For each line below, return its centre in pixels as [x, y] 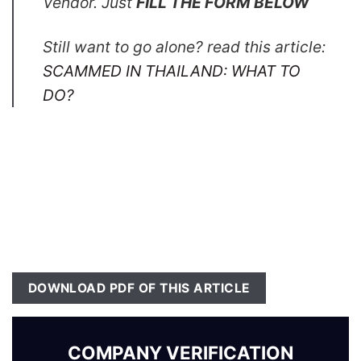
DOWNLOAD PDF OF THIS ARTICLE [139, 288]
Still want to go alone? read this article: [184, 47]
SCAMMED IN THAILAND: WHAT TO [172, 71]
